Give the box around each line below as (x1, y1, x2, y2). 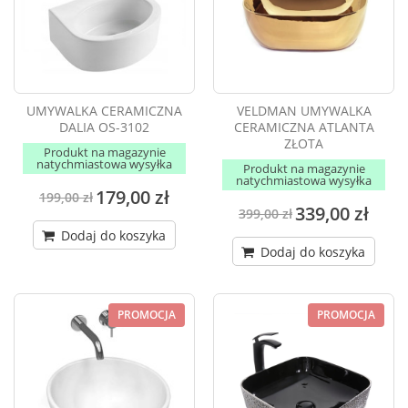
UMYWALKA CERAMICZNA (26, 102, 182, 120)
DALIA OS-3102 (59, 118, 149, 137)
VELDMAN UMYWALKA (236, 102, 372, 120)
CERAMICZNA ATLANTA (233, 118, 374, 137)
